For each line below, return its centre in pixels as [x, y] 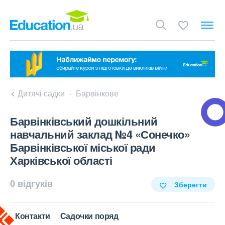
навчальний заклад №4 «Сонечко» [100, 134]
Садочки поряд [89, 216]
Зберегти [191, 185]
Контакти [33, 216]
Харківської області [61, 160]
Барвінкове [97, 93]
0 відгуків [31, 184]
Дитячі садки [41, 93]
